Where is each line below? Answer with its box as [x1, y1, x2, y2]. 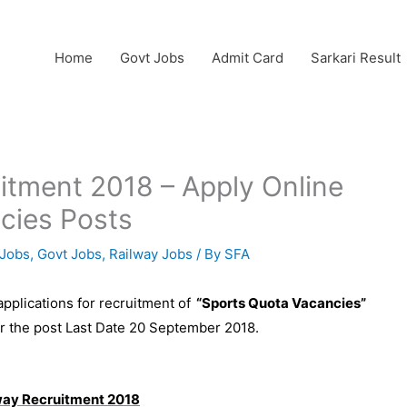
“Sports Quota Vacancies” [191, 294, 366, 312]
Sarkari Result [311, 48, 401, 66]
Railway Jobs [109, 245, 193, 263]
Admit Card [212, 48, 283, 66]
